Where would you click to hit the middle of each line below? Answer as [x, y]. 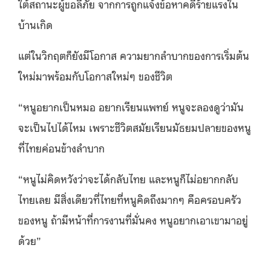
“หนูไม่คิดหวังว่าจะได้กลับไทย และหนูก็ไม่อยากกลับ [128, 178]
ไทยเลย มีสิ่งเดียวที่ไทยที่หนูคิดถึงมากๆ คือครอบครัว [130, 199]
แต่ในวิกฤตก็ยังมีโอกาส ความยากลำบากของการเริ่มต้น [134, 55]
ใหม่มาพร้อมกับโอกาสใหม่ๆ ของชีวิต [95, 75]
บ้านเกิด [35, 24]
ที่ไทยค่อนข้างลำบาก [61, 147]
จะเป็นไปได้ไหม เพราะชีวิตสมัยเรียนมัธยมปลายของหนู [135, 127]
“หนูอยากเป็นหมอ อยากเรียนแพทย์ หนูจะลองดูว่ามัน [131, 106]
